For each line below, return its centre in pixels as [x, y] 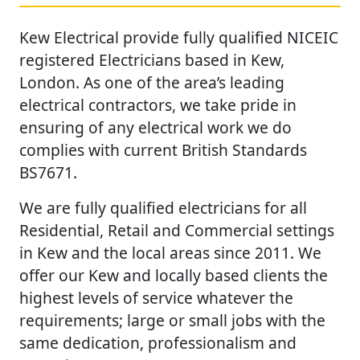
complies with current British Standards [163, 149]
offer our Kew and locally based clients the [174, 275]
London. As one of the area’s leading [152, 82]
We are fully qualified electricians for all [163, 207]
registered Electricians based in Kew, [152, 59]
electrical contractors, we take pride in [158, 104]
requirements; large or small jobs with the [172, 320]
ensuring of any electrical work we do [155, 127]
